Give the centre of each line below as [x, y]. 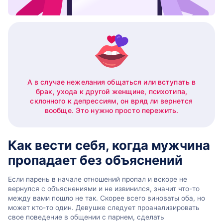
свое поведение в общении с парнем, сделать [86, 217]
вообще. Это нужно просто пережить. [111, 110]
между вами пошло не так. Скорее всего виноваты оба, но [107, 198]
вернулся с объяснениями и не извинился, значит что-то [104, 188]
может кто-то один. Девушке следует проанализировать [104, 207]
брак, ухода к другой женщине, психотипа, [111, 91]
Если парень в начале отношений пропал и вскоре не [98, 179]
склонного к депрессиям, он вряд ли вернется [111, 101]
